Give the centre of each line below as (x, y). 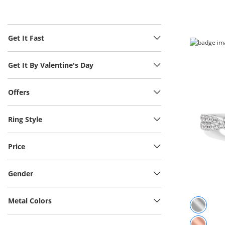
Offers (19, 92)
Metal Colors (30, 200)
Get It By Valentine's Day (51, 65)
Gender (21, 173)
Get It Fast (26, 38)
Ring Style (25, 119)
